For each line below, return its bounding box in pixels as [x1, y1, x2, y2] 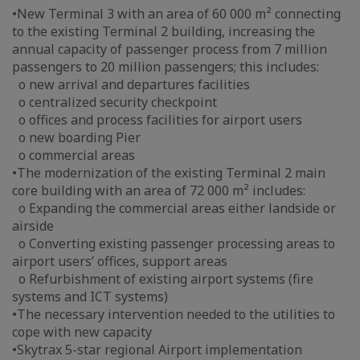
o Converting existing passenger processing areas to [12, 235, 335, 253]
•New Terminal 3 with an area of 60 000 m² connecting [12, 5, 341, 23]
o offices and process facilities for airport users [12, 111, 302, 129]
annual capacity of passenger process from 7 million [12, 40, 327, 59]
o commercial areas [12, 146, 135, 165]
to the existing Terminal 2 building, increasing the [12, 22, 315, 41]
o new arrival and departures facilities [12, 76, 250, 94]
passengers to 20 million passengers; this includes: [12, 58, 319, 76]
